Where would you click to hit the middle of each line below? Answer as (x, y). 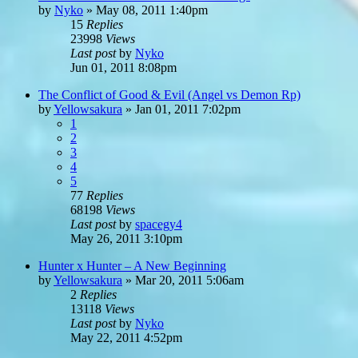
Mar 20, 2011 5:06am (189, 280)
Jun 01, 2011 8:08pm (123, 67)
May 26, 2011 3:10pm (126, 238)
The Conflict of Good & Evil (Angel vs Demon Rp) (169, 94)
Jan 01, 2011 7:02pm (188, 109)
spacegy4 (159, 224)
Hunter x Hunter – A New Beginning (132, 265)
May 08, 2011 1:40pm (152, 10)
